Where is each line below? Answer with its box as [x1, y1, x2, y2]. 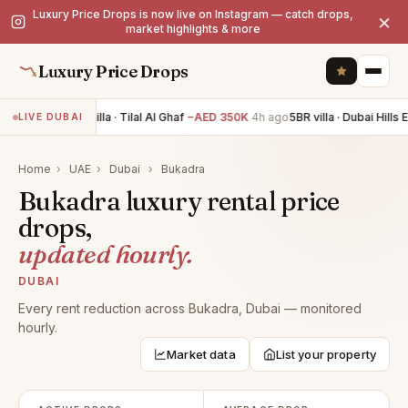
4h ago [249, 109, 287, 124]
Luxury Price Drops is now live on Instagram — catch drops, [33, 7, 353, 21]
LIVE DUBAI [18, 111, 83, 122]
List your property [275, 347, 376, 362]
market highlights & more [126, 22, 260, 36]
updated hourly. [18, 239, 193, 270]
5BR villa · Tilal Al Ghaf [63, 109, 182, 124]
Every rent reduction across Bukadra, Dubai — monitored [18, 301, 362, 316]
